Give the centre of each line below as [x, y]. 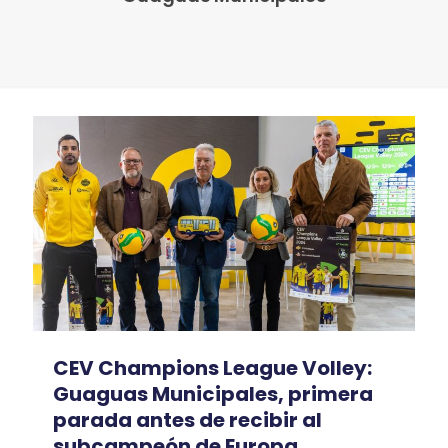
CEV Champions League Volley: [212, 367]
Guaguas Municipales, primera [213, 393]
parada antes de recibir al [187, 419]
